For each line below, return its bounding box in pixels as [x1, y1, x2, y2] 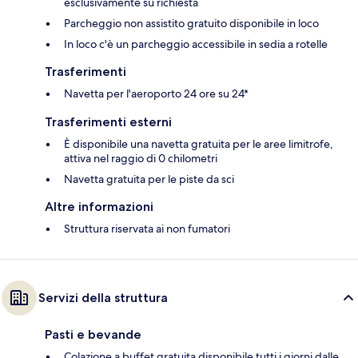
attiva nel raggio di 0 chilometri [64, 151, 217, 166]
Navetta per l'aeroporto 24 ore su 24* [64, 86, 249, 101]
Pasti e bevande [45, 327, 141, 343]
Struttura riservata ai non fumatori [64, 221, 230, 237]
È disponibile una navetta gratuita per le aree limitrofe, [64, 137, 333, 152]
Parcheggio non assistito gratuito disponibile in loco [64, 16, 319, 31]
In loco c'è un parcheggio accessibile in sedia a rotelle [64, 37, 328, 52]
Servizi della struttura [38, 290, 168, 306]
